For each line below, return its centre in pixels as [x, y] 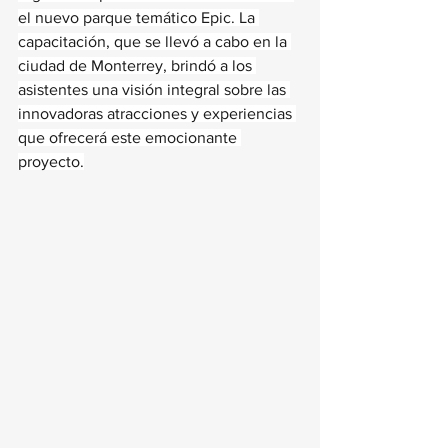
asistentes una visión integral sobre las [154, 89]
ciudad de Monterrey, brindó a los [137, 65]
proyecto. [51, 161]
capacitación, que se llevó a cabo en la [154, 41]
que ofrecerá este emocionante [129, 137]
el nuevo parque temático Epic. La [138, 17]
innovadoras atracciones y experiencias [157, 113]
